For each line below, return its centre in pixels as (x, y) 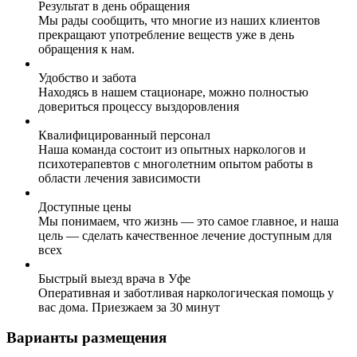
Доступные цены (85, 206)
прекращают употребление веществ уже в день (166, 34)
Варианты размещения (86, 338)
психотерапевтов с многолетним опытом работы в (176, 163)
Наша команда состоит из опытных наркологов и (172, 149)
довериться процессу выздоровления (139, 106)
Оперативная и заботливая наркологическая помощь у (186, 292)
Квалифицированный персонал (124, 135)
